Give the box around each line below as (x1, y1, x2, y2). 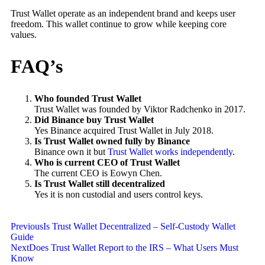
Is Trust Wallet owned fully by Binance (34, 135, 190, 146)
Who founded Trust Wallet (34, 93, 141, 104)
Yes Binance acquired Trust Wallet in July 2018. (34, 125, 214, 135)
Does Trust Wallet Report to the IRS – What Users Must (29, 242, 238, 253)
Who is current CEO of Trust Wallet (34, 157, 180, 167)
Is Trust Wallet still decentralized (34, 178, 165, 189)
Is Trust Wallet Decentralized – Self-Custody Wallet (43, 221, 235, 231)
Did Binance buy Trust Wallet (34, 114, 154, 125)
